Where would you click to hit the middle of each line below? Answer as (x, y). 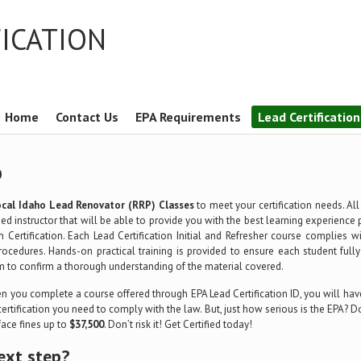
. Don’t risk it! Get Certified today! (178, 324)
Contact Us (87, 117)
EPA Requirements (188, 117)
